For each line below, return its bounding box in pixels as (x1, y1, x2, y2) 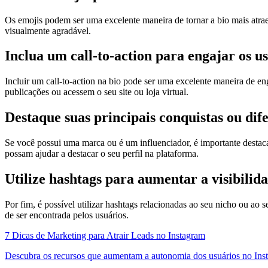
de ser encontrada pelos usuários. (5, 209, 129, 220)
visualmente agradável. (5, 25, 91, 36)
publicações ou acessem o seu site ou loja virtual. (5, 87, 188, 98)
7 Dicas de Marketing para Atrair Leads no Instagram (5, 230, 205, 240)
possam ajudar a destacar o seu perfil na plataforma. (5, 148, 199, 159)
